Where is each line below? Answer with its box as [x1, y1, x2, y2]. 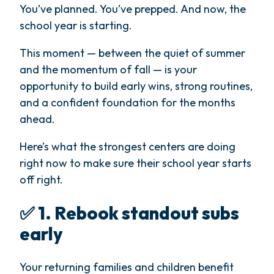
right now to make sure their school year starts [20, 155, 251, 170]
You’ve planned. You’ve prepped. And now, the [20, 1, 246, 16]
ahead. [20, 111, 55, 126]
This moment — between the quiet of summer [20, 45, 245, 60]
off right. [20, 172, 63, 187]
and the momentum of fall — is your [20, 62, 197, 76]
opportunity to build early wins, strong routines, [20, 78, 253, 93]
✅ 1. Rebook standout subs [20, 201, 239, 224]
